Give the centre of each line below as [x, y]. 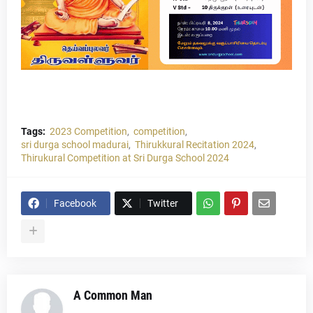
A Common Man [113, 296]
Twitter [163, 204]
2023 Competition [88, 132]
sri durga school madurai [75, 145]
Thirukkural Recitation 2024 [195, 145]
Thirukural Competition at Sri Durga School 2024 [125, 158]
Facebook [75, 204]
